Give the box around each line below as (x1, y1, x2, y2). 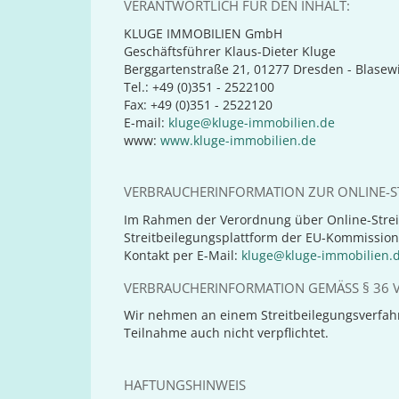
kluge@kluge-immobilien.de (168, 113, 336, 131)
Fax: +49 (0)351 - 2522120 (124, 95, 273, 113)
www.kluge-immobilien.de (160, 131, 317, 149)
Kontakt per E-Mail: (124, 246, 242, 264)
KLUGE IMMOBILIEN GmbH (124, 24, 283, 42)
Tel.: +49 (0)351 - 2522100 (124, 77, 275, 95)
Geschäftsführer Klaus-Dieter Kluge (124, 42, 337, 60)
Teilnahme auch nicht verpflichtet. (124, 324, 330, 342)
